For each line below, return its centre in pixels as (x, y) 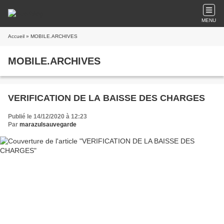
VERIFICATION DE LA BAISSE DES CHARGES (106, 98)
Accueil (16, 36)
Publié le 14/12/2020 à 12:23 (47, 116)
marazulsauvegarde (48, 124)
